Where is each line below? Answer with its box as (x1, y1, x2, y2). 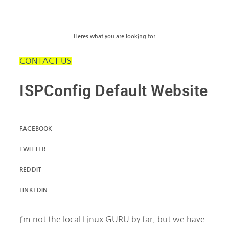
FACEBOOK (19, 125, 53, 132)
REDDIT (19, 166, 42, 173)
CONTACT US (19, 56, 72, 65)
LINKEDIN (19, 187, 48, 193)
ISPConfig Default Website (19, 81, 208, 100)
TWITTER (19, 146, 46, 152)
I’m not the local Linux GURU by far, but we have (19, 215, 205, 223)
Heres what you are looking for (74, 33, 155, 39)
